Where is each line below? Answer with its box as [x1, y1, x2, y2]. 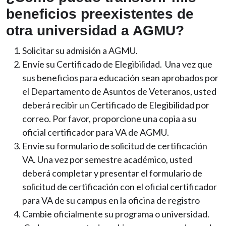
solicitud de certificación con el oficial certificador [22, 181, 217, 193]
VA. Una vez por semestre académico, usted [22, 154, 192, 165]
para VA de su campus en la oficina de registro [22, 195, 200, 206]
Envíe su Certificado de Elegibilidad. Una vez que [22, 59, 212, 70]
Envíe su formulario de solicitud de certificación [22, 140, 207, 152]
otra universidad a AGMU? [6, 23, 184, 39]
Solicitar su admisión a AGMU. [22, 45, 138, 56]
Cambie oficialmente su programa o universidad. [22, 208, 209, 220]
